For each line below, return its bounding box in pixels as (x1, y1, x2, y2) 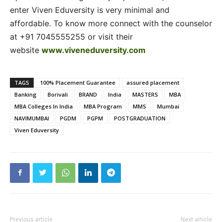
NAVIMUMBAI (14, 114, 49, 122)
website (10, 45, 42, 55)
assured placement (126, 78, 179, 86)
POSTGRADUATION (114, 114, 166, 122)
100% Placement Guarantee (40, 78, 115, 86)
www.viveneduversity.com (42, 45, 146, 55)
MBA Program (84, 102, 122, 110)
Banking (14, 90, 37, 98)
